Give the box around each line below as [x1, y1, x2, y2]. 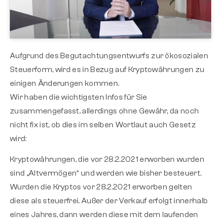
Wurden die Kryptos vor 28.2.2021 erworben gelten [10, 183, 192, 192]
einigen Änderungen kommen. [10, 78, 121, 88]
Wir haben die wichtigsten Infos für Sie [10, 92, 147, 102]
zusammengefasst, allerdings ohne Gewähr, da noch [10, 106, 199, 115]
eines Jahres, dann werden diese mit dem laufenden [10, 210, 198, 220]
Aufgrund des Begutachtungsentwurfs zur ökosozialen [10, 51, 209, 60]
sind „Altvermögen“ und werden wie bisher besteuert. [10, 169, 202, 178]
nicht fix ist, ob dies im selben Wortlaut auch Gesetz [10, 120, 196, 129]
